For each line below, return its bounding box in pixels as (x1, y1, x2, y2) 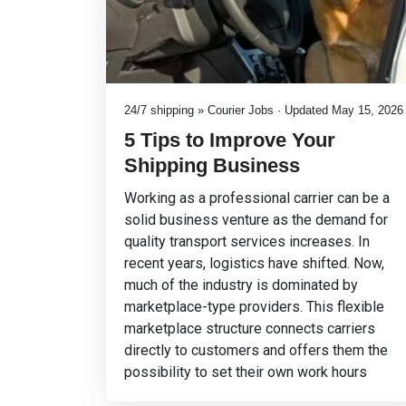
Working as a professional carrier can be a (124, 189, 390, 207)
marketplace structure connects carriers (124, 320, 375, 337)
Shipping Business (124, 154, 300, 177)
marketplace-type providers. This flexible (124, 298, 384, 315)
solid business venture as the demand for (124, 211, 388, 228)
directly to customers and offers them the (124, 342, 388, 359)
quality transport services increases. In (124, 233, 370, 250)
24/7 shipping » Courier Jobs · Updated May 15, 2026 (124, 103, 403, 117)
